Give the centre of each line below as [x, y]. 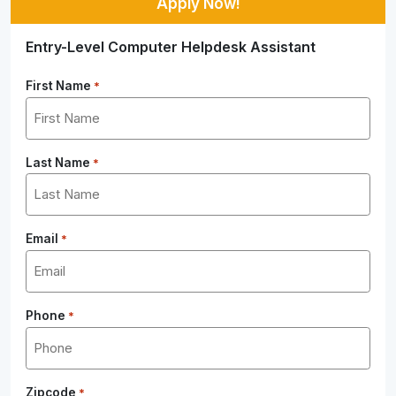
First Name [59, 86]
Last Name [58, 162]
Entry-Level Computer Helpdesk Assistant [171, 47]
